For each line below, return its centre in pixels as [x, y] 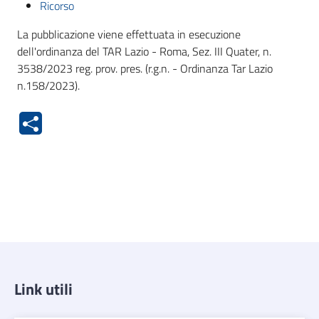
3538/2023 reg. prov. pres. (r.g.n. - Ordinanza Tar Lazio [145, 68]
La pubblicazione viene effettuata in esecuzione [129, 34]
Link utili [43, 289]
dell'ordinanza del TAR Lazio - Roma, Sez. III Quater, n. [144, 51]
